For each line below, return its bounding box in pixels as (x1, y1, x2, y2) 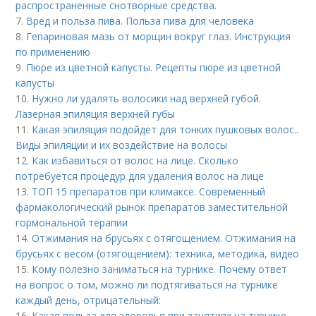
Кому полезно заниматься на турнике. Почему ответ (32, 262, 288, 276)
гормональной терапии (16, 215, 128, 229)
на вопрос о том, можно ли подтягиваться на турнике (16, 277, 279, 291)
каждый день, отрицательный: (16, 293, 162, 307)
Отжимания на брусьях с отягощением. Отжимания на (32, 231, 296, 245)
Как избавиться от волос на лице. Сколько (32, 153, 239, 167)
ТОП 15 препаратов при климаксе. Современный (32, 184, 266, 198)
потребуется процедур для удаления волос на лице (16, 169, 265, 183)
